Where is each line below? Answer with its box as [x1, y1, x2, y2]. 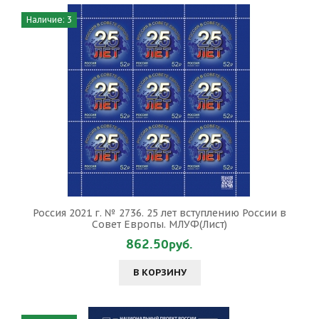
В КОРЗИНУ [132, 266, 187, 278]
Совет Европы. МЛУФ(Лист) [92, 218, 227, 231]
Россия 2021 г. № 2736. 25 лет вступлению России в [33, 206, 286, 219]
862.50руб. [126, 236, 193, 253]
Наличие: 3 [26, 14, 72, 25]
